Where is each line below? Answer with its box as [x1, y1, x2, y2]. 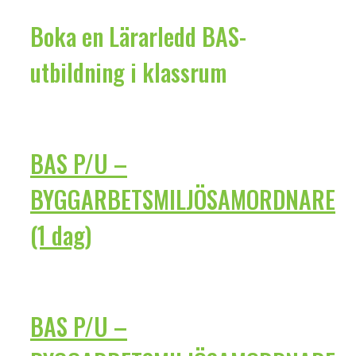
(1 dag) [30, 216, 91, 253]
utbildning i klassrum [30, 54, 227, 91]
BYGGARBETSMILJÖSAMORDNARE [30, 180, 335, 217]
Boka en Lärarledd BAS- [30, 18, 246, 55]
